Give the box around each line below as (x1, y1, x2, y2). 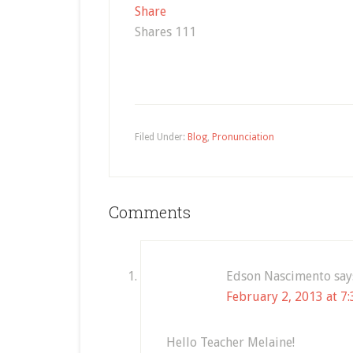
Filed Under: (135, 132, 188, 143)
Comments (109, 202, 191, 222)
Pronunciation (212, 132, 274, 143)
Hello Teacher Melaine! (166, 335, 295, 350)
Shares (135, 24, 172, 39)
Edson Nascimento (226, 269, 331, 284)
